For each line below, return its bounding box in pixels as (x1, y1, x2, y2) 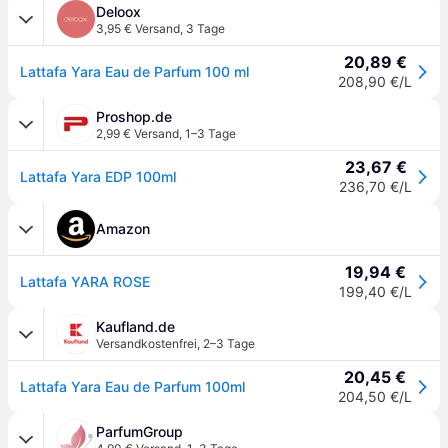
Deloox (96, 3, 141, 20)
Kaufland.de (96, 318, 175, 335)
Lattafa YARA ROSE (20, 273, 150, 290)
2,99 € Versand (96, 126, 179, 141)
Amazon (96, 220, 150, 237)
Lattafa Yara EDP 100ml (20, 168, 176, 185)
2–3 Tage (203, 336, 255, 351)
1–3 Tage (185, 126, 236, 141)
